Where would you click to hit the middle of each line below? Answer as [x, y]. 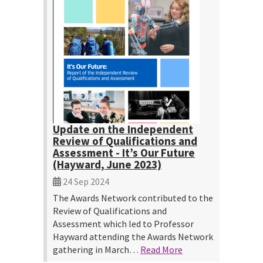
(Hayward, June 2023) [107, 164]
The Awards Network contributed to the [133, 198]
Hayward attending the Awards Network [133, 237]
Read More [161, 249]
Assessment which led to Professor [123, 224]
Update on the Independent [123, 129]
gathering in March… [97, 249]
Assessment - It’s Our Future [124, 153]
